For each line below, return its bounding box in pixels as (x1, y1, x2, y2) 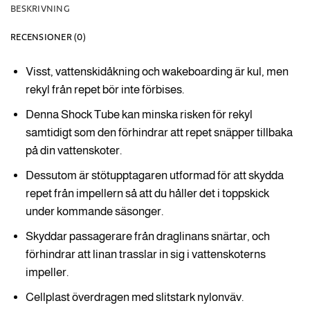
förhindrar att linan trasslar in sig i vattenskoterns (25, 247, 266, 261)
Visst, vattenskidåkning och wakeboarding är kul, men (25, 64, 289, 78)
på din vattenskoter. (25, 143, 122, 157)
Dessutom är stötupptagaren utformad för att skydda (25, 168, 284, 182)
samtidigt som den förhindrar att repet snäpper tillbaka (25, 125, 293, 139)
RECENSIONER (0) (10, 29, 86, 45)
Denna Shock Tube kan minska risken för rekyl (25, 107, 253, 121)
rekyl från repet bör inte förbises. (25, 82, 184, 96)
